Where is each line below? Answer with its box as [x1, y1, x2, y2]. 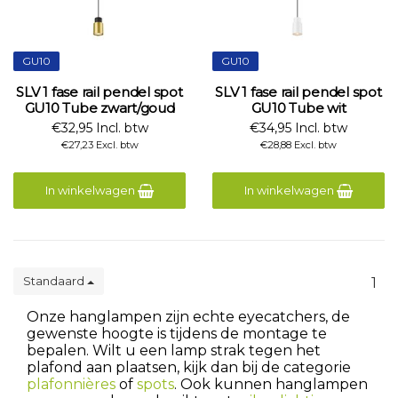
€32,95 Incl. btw [51, 120, 148, 136]
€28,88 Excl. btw [260, 139, 337, 151]
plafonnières [27, 376, 115, 393]
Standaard [23, 274, 87, 288]
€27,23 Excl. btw [60, 139, 139, 151]
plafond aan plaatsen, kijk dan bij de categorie [27, 359, 351, 376]
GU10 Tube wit [251, 99, 346, 116]
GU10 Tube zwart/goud [24, 99, 175, 116]
